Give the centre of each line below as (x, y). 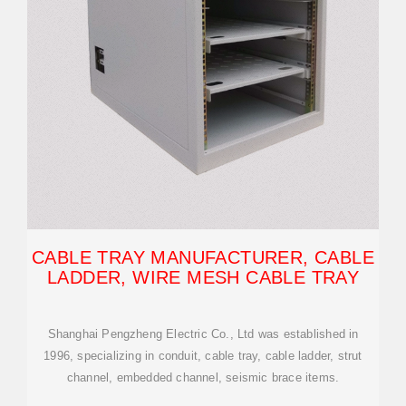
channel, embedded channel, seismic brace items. (203, 377)
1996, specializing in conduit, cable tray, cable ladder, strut (203, 356)
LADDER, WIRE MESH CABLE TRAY (203, 277)
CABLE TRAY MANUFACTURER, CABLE (203, 257)
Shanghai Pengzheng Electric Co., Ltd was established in (203, 334)
